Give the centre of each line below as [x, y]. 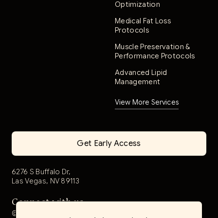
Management [138, 82]
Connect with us [48, 202]
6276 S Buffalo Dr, [41, 172]
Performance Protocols [155, 56]
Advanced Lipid [141, 73]
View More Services [147, 102]
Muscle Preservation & [153, 47]
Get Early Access [109, 143]
